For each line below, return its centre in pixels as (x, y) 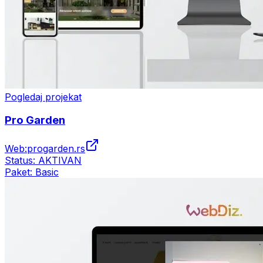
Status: (21, 160)
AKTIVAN (60, 160)
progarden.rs (56, 148)
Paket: (20, 172)
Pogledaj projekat (43, 97)
